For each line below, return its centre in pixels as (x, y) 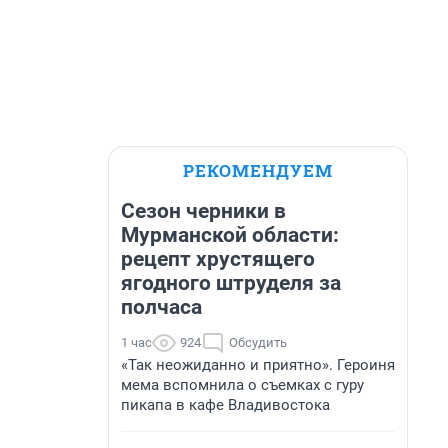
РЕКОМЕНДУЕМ (258, 170)
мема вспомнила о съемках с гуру (242, 385)
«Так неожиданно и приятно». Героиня (258, 365)
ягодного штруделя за (231, 283)
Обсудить (258, 342)
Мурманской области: (230, 235)
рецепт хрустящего (218, 259)
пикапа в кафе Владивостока (225, 405)
